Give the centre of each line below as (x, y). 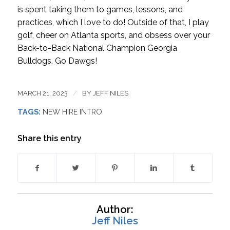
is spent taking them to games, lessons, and (100, 9)
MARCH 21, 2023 (42, 93)
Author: (115, 210)
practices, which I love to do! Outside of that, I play (113, 22)
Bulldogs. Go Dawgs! (57, 61)
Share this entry (49, 139)
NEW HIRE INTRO (72, 112)
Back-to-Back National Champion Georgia (97, 48)
